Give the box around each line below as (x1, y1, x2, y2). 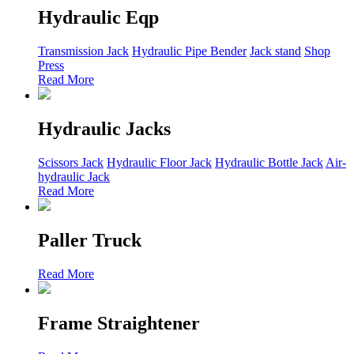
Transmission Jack (38, 44, 129, 58)
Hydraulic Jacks (38, 119, 171, 140)
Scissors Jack (38, 156, 104, 170)
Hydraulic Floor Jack (107, 156, 212, 170)
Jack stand (250, 44, 301, 58)
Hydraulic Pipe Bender (132, 44, 247, 58)
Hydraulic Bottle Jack (215, 156, 323, 170)
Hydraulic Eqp (38, 7, 159, 28)
